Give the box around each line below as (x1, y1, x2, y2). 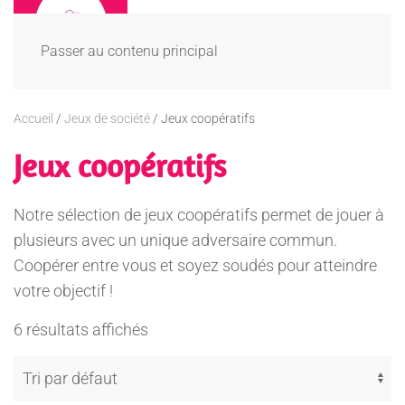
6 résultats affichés (14, 320, 148, 339)
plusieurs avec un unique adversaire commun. (14, 231, 337, 250)
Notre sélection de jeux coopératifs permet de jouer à (14, 205, 384, 224)
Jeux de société (64, 111, 150, 126)
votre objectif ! (14, 281, 113, 300)
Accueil (14, 111, 53, 126)
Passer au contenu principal (41, 42, 218, 60)
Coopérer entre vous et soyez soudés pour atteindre (14, 256, 377, 275)
